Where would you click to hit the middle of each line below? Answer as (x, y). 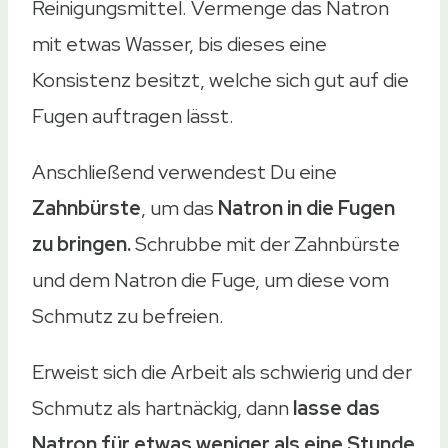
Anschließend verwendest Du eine (184, 171)
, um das (179, 207)
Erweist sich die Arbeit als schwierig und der (222, 371)
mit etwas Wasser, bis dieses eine (179, 43)
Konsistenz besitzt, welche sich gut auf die (220, 79)
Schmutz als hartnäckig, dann (162, 407)
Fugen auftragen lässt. (133, 115)
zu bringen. (83, 243)
